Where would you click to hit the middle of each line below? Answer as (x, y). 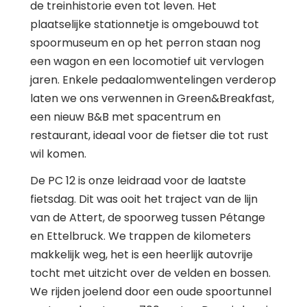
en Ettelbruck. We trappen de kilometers (140, 236)
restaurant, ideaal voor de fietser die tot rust (149, 135)
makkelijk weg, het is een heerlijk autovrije (142, 254)
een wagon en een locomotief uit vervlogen (147, 61)
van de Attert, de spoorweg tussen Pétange (148, 217)
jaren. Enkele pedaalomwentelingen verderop (153, 79)
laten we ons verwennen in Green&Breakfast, (152, 98)
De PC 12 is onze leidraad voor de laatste (138, 180)
